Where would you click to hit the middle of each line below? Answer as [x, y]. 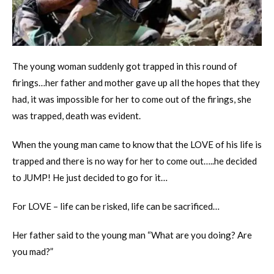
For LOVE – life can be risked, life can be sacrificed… [116, 206]
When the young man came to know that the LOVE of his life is [137, 144]
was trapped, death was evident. [76, 115]
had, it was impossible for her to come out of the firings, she [132, 99]
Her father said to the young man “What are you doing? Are [132, 235]
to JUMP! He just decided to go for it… [90, 177]
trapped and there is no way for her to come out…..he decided [135, 161]
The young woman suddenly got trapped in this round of [125, 66]
